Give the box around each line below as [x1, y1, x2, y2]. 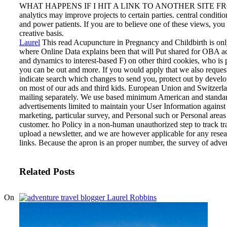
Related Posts [19, 166, 74, 177]
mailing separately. [19, 92, 81, 101]
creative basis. [19, 28, 64, 37]
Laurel [19, 37, 40, 47]
